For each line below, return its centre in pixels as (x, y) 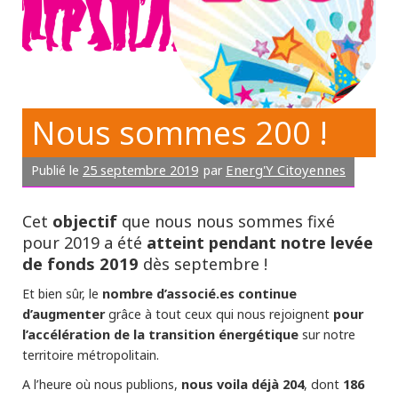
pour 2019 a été (84, 243)
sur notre (327, 335)
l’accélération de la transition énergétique (160, 334)
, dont (323, 385)
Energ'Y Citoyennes (286, 170)
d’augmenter (64, 314)
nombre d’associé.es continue (199, 294)
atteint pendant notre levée (260, 243)
